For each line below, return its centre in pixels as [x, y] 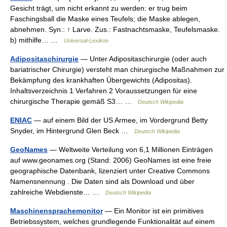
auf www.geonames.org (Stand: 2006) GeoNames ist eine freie [111, 160]
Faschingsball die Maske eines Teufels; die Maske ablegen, [105, 19]
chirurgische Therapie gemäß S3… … [74, 101]
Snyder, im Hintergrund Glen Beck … [72, 131]
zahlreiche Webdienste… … [58, 192]
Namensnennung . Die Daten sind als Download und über [102, 181]
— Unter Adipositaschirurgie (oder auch [143, 59]
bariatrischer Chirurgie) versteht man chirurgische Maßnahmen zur [117, 69]
